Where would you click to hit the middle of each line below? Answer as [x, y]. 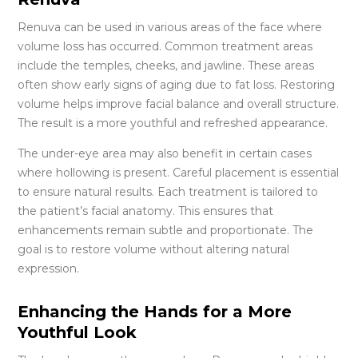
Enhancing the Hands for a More [155, 311]
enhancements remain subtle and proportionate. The [166, 230]
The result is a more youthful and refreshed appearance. [173, 123]
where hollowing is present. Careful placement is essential [179, 172]
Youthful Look [80, 332]
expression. [49, 268]
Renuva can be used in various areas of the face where [170, 27]
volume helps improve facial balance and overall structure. [179, 103]
